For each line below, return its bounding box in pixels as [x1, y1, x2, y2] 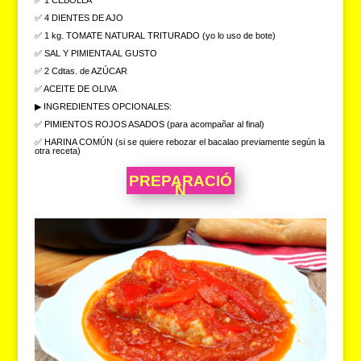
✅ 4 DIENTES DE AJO [34, 13, 123, 23]
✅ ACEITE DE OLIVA [34, 84, 117, 94]
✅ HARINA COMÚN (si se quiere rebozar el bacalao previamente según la [34, 137, 325, 147]
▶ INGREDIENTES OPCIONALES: [34, 102, 172, 112]
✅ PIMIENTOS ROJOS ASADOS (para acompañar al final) [34, 119, 264, 130]
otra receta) [34, 146, 81, 156]
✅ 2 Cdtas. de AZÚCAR [34, 66, 127, 77]
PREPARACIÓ [128, 172, 232, 190]
